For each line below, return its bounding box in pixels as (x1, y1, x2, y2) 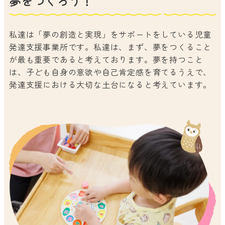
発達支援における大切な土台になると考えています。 (9, 78, 212, 91)
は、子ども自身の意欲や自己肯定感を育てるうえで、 (9, 66, 212, 78)
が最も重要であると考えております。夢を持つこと (9, 53, 203, 66)
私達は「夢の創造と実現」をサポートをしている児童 (9, 28, 212, 41)
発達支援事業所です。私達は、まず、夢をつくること (9, 41, 212, 53)
